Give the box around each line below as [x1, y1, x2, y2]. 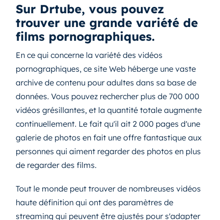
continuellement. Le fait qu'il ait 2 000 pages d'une [16, 119, 200, 129]
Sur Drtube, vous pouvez [16, 1, 164, 16]
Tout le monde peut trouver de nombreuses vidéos [16, 184, 201, 193]
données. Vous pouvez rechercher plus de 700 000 [16, 91, 199, 101]
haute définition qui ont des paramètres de [16, 197, 173, 207]
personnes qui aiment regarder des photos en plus [16, 146, 201, 156]
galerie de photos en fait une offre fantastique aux [16, 133, 202, 142]
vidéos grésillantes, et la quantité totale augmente [16, 105, 202, 115]
